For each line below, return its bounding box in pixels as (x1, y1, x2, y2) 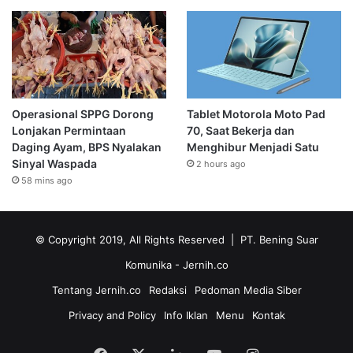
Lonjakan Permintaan (12, 124, 126, 138)
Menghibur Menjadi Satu (186, 140, 319, 154)
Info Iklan (163, 309, 208, 322)
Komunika (124, 258, 175, 272)
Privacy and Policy (68, 309, 156, 322)
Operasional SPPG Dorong (12, 107, 154, 121)
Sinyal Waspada (12, 157, 97, 171)
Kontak (251, 309, 285, 322)
